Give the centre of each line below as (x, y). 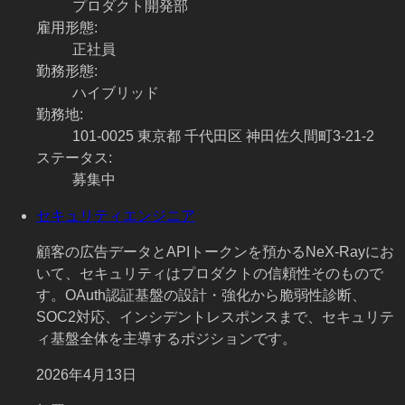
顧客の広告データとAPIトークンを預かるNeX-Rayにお (215, 252)
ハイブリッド (116, 93)
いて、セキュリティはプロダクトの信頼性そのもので (210, 274)
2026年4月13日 (86, 375)
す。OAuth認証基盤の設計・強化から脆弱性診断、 (201, 296)
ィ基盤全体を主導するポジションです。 (166, 339)
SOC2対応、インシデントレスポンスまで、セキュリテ (215, 317)
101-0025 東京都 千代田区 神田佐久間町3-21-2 (223, 137)
